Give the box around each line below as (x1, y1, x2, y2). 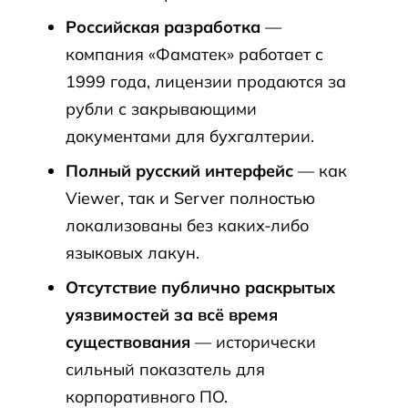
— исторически (190, 331, 316, 352)
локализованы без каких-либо (66, 215, 309, 236)
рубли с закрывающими (66, 98, 257, 119)
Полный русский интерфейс (66, 160, 293, 181)
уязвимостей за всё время (66, 304, 278, 325)
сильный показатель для (66, 359, 265, 380)
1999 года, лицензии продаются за (66, 71, 346, 92)
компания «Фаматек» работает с (66, 44, 323, 65)
